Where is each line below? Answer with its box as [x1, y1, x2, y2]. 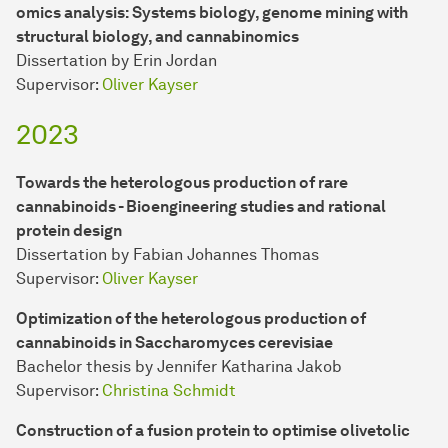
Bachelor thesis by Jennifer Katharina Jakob [16, 357, 342, 377]
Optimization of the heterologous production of [16, 309, 366, 329]
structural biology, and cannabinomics [16, 27, 299, 47]
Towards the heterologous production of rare [16, 173, 348, 193]
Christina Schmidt [102, 381, 236, 401]
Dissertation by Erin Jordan [16, 51, 217, 71]
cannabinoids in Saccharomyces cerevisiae [16, 333, 333, 353]
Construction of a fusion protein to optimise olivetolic [16, 421, 410, 441]
